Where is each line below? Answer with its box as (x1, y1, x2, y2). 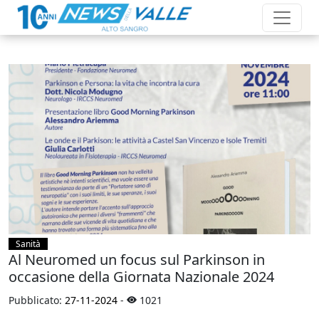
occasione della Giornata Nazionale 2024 (9, 266, 274, 286)
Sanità (16, 237, 41, 250)
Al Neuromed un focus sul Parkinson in (9, 249, 265, 269)
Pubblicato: (9, 293, 65, 307)
